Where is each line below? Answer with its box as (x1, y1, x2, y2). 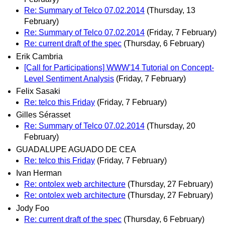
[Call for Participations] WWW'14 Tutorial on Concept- (24, 63, 214, 72)
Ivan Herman (16, 169, 62, 178)
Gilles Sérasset (16, 110, 70, 119)
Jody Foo (16, 203, 49, 212)
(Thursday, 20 (147, 121, 195, 130)
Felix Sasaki (16, 86, 60, 95)
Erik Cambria (16, 52, 63, 61)
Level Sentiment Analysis (24, 74, 114, 83)
